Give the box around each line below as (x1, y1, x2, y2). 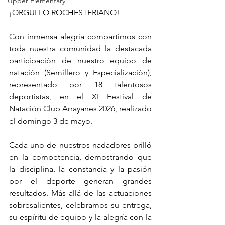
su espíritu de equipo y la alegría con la (9, 212, 152, 222)
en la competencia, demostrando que (9, 152, 152, 162)
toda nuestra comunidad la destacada (9, 44, 152, 53)
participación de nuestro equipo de (9, 56, 152, 65)
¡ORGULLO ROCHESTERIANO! (9, 8, 120, 17)
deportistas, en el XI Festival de (9, 92, 152, 101)
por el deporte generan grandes (9, 176, 152, 186)
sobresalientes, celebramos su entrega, (9, 200, 152, 210)
